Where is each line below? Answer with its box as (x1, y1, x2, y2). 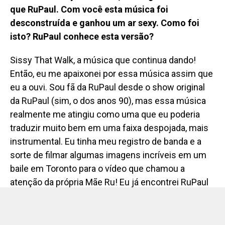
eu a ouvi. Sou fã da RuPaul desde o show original (10, 90, 205, 100)
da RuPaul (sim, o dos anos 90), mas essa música (10, 103, 206, 114)
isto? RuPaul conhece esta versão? (10, 39, 154, 50)
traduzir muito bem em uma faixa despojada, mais (10, 131, 208, 141)
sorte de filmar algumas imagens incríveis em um (10, 158, 206, 168)
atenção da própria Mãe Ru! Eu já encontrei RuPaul (10, 185, 208, 195)
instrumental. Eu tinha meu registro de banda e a (10, 144, 201, 155)
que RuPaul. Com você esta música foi (10, 12, 168, 23)
